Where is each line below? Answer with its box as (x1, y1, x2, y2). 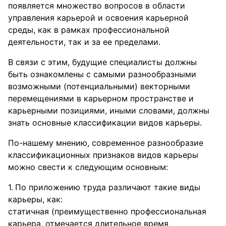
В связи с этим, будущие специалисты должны (8, 57, 197, 67)
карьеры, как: (8, 194, 63, 204)
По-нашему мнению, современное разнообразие (8, 138, 203, 148)
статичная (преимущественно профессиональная (8, 206, 206, 216)
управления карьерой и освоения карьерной (8, 13, 189, 23)
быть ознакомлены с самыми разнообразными (8, 69, 196, 79)
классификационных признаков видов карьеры (8, 150, 198, 160)
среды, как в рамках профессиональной (8, 25, 169, 35)
